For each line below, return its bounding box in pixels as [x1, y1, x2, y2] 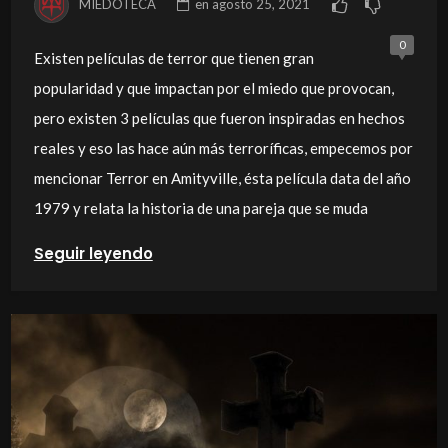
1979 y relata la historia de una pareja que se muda [33, 198, 368, 217]
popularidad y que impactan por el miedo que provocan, [33, 78, 394, 97]
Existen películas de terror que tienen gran [33, 48, 314, 67]
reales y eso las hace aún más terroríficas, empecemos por [33, 138, 413, 157]
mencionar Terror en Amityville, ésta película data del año [33, 168, 411, 187]
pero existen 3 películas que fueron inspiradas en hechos [33, 108, 405, 127]
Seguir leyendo [33, 242, 153, 264]
